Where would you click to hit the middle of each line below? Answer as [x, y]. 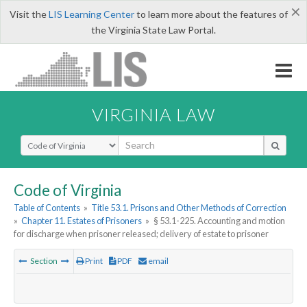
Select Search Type [61, 140]
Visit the [29, 14]
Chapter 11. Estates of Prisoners [82, 221]
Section [44, 261]
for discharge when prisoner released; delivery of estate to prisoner [141, 234]
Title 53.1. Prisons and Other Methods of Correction [189, 208]
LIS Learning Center [91, 14]
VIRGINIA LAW [153, 114]
